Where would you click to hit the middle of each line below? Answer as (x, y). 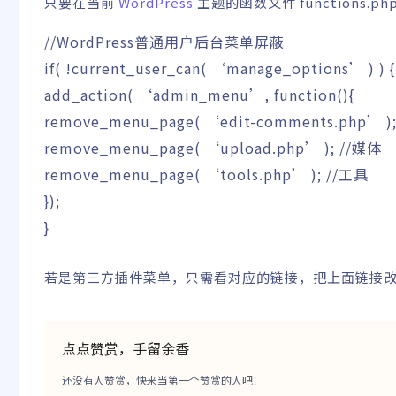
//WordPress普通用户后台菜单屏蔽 (164, 42)
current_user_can (136, 68)
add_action (86, 95)
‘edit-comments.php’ (293, 121)
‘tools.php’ (256, 174)
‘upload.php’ (263, 148)
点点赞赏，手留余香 (126, 349)
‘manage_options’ (288, 68)
